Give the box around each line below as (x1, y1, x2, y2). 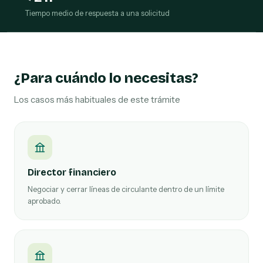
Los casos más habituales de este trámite (14, 94, 180, 105)
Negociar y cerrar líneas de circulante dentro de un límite (28, 184, 224, 194)
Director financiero (28, 167, 116, 178)
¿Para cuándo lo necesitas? (14, 70, 198, 86)
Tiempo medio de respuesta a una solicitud (25, 9, 170, 18)
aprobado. (28, 196, 61, 205)
